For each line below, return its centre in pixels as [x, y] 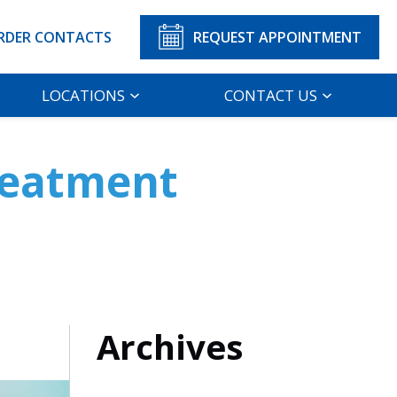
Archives [169, 346]
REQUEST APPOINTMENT [277, 37]
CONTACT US [271, 96]
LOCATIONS [83, 96]
